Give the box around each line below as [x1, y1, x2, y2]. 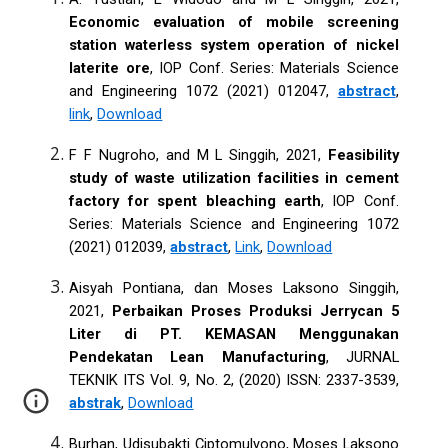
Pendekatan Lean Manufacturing [69, 347, 326, 366]
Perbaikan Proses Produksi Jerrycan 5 [112, 301, 399, 320]
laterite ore [69, 58, 150, 77]
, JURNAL [325, 347, 399, 366]
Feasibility [327, 145, 399, 164]
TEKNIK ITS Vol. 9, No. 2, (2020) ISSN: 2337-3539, [69, 370, 399, 389]
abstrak [69, 393, 122, 412]
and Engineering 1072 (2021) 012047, [69, 81, 338, 100]
